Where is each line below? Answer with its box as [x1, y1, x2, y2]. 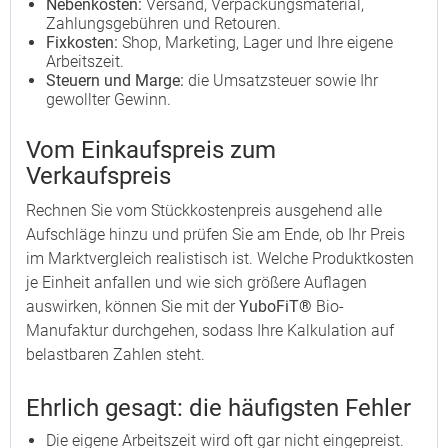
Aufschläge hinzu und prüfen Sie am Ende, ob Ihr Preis [26, 225, 405, 244]
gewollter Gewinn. [46, 90, 171, 109]
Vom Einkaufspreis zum [26, 136, 276, 164]
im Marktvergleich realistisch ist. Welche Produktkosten [26, 249, 414, 268]
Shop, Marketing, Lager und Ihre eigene [118, 33, 393, 52]
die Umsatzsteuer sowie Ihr [184, 71, 378, 90]
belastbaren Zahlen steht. [26, 345, 205, 364]
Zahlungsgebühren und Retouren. [46, 14, 281, 33]
